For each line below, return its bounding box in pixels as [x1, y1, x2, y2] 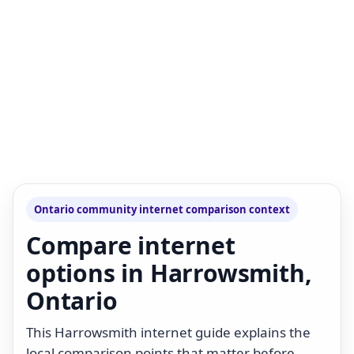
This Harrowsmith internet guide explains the [26, 322, 311, 341]
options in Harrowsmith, [26, 256, 312, 289]
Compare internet [26, 228, 235, 262]
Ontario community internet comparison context [34, 201, 290, 217]
